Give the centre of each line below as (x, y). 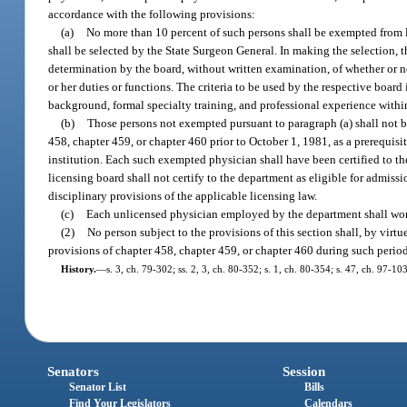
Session (303, 372)
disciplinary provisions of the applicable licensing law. (183, 195)
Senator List (98, 387)
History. (78, 268)
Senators (74, 372)
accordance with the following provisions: (152, 14)
